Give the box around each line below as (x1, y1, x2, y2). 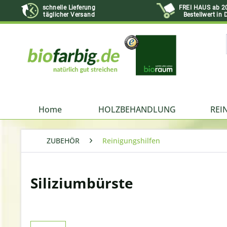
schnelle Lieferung (43, 4, 96, 11)
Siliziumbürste (30, 173, 133, 193)
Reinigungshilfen (102, 136, 160, 145)
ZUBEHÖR (47, 136, 80, 145)
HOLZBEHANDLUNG (98, 104, 176, 115)
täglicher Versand (43, 11, 95, 18)
